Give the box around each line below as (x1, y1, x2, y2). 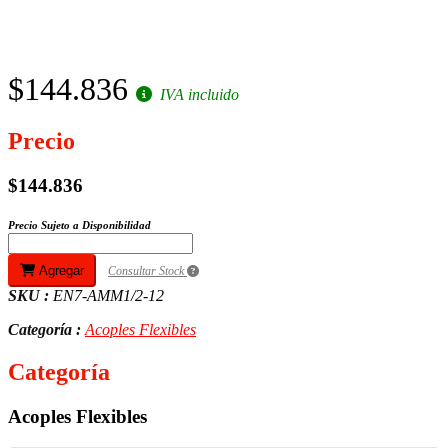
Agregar (35, 263, 84, 279)
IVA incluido (156, 85, 239, 103)
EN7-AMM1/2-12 (53, 287, 164, 305)
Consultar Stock (108, 264, 187, 279)
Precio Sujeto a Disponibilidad (8, 219, 151, 232)
